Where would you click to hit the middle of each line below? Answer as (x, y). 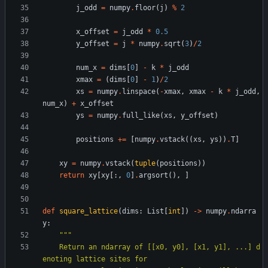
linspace (139, 92)
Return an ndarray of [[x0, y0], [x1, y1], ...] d (51, 247)
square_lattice (89, 211)
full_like (141, 116)
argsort (153, 176)
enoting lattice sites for (95, 259)
